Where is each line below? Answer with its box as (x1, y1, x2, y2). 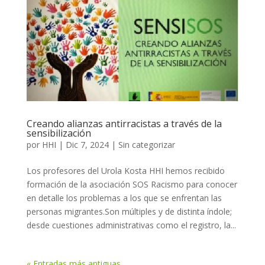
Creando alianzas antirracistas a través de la (26, 117, 222, 130)
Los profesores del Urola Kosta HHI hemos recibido (26, 164, 225, 176)
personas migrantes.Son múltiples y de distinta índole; (26, 205, 232, 217)
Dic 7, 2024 (65, 138, 109, 150)
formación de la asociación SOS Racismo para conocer (26, 178, 237, 190)
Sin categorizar (118, 138, 175, 150)
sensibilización (26, 126, 91, 140)
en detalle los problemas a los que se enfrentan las (26, 192, 222, 203)
